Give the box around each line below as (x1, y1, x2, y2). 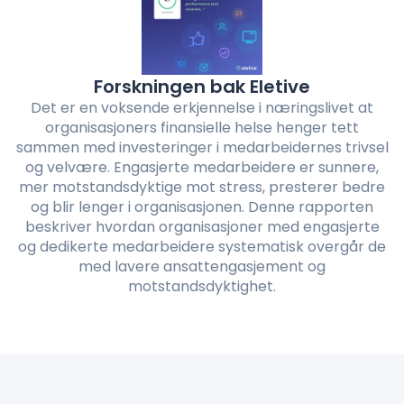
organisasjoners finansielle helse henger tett (45, 116, 359, 138)
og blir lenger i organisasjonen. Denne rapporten (31, 196, 373, 217)
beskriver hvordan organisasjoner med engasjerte (24, 216, 380, 237)
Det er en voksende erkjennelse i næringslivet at (31, 96, 373, 118)
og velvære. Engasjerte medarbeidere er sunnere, (25, 156, 379, 178)
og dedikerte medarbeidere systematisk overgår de (18, 235, 386, 257)
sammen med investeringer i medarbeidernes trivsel (15, 136, 389, 158)
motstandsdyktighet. (128, 275, 276, 297)
